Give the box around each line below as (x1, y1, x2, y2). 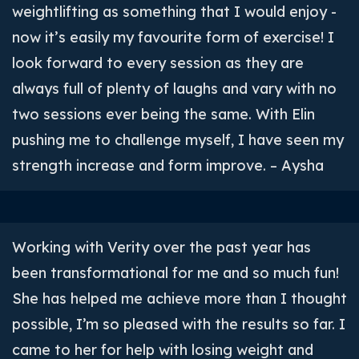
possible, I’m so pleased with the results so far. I (12, 315, 345, 333)
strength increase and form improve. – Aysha (12, 156, 324, 175)
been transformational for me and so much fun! (12, 264, 339, 282)
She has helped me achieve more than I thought (12, 289, 347, 308)
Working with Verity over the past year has (12, 238, 311, 256)
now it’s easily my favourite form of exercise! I (12, 28, 334, 46)
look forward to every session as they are (12, 54, 304, 72)
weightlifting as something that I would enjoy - (12, 2, 337, 21)
